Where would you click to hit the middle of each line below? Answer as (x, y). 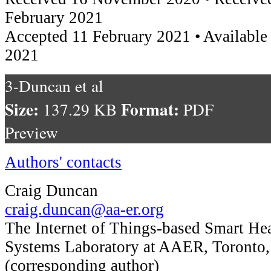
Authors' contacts (63, 162)
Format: (152, 109)
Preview (31, 132)
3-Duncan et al (54, 85)
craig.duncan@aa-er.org (84, 209)
